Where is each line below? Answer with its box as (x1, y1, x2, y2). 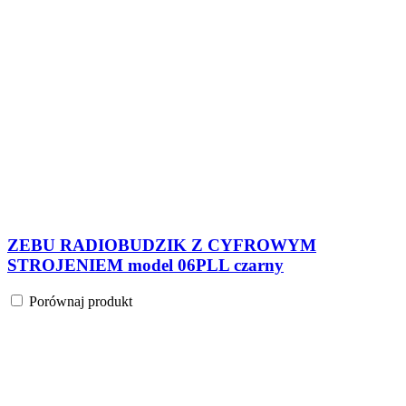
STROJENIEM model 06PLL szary (7, 102, 273, 122)
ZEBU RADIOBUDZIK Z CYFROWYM (7, 82, 316, 102)
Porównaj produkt (29, 140, 132, 157)
